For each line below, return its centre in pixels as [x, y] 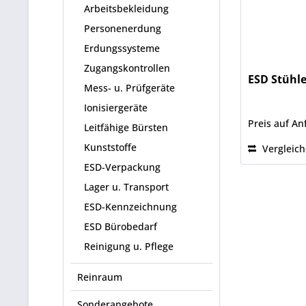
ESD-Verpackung [122, 167]
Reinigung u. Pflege [129, 246]
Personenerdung [123, 28]
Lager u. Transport [126, 187]
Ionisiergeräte [116, 108]
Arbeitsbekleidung [126, 9]
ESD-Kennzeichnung [130, 207]
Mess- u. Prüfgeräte [129, 88]
